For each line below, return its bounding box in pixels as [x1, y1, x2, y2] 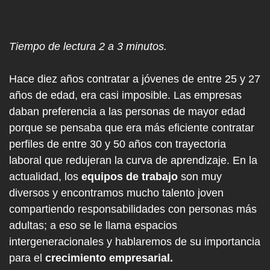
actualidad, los [9, 171, 81, 183]
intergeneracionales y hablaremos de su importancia [9, 236, 260, 248]
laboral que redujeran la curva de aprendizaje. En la [9, 154, 257, 166]
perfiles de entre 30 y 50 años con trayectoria [9, 138, 226, 150]
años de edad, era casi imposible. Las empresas [9, 89, 242, 101]
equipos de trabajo [81, 171, 178, 183]
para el [9, 252, 45, 264]
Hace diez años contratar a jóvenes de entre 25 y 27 [9, 73, 260, 85]
